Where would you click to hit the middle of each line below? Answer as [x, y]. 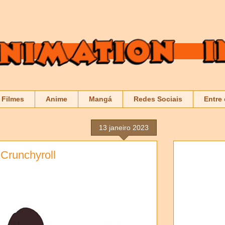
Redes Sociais [158, 99]
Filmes [13, 99]
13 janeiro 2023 [124, 127]
